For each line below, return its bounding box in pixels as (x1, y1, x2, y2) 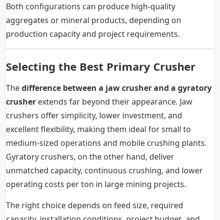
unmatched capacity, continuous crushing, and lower (6, 165, 203, 176)
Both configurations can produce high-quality (6, 1, 175, 12)
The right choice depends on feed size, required (6, 200, 183, 211)
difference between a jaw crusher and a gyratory (22, 82, 212, 94)
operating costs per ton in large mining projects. (6, 179, 186, 190)
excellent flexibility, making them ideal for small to (6, 124, 191, 135)
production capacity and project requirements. (6, 28, 180, 40)
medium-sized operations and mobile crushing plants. (6, 137, 207, 149)
